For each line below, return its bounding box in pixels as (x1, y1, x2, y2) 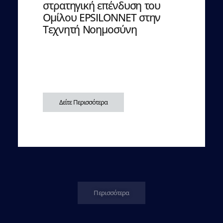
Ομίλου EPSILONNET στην (43, 10, 161, 25)
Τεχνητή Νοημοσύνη (43, 22, 137, 37)
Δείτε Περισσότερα (59, 98, 108, 107)
